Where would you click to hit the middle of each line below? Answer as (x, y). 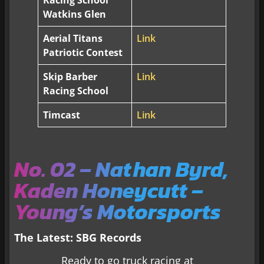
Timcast (62, 115)
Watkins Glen (75, 14)
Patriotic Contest (83, 53)
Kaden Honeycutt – (109, 191)
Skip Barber (70, 77)
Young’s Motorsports (118, 212)
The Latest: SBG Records (78, 238)
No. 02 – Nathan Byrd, (121, 169)
